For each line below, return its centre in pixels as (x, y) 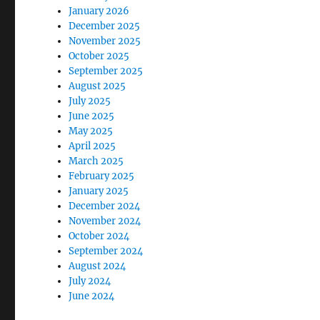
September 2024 (106, 251)
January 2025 (99, 191)
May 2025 (91, 131)
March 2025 (96, 161)
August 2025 (97, 86)
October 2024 (99, 236)
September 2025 (106, 71)
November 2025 (105, 41)
